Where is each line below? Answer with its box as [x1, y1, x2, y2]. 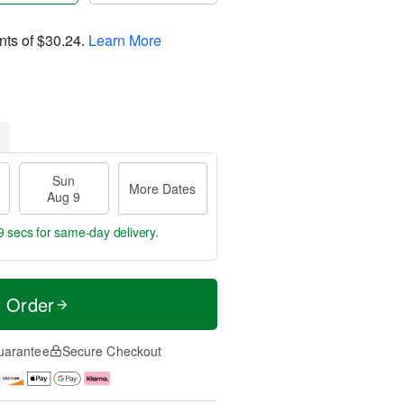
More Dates [129, 179, 197, 197]
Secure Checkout [61, 342, 162, 360]
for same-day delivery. [32, 223, 159, 241]
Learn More [88, 29, 161, 50]
